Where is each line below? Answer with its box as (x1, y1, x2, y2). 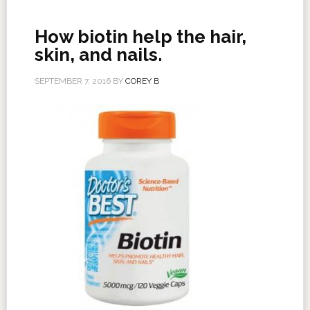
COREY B (125, 76, 159, 86)
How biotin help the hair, (34, 26, 246, 47)
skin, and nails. (34, 44, 162, 65)
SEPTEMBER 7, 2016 (34, 76, 111, 86)
